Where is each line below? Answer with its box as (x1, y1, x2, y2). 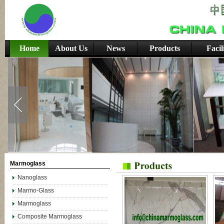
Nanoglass (17, 174, 48, 181)
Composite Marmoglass (17, 213, 82, 220)
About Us (54, 44, 87, 52)
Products (149, 44, 180, 52)
